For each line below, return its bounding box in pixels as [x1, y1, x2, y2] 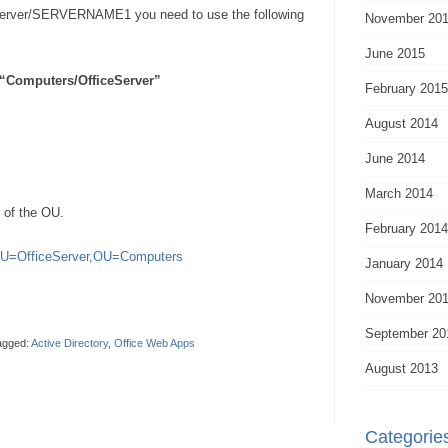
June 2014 [365, 151, 425, 166]
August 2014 [365, 116, 438, 131]
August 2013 [365, 361, 438, 376]
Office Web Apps [114, 337, 195, 349]
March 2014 [365, 186, 433, 201]
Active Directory [31, 337, 108, 349]
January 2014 [365, 256, 443, 271]
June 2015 [365, 46, 425, 61]
